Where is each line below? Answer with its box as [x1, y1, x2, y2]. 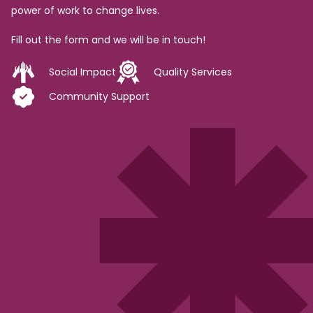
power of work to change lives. [11, 3, 159, 17]
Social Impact [48, 65, 116, 80]
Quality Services [153, 65, 232, 80]
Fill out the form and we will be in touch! [11, 33, 205, 48]
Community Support [48, 89, 150, 104]
